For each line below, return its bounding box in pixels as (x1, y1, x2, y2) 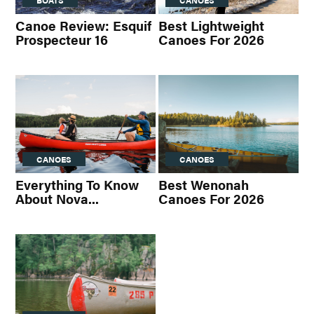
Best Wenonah (158, 175, 249, 195)
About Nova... (15, 189, 99, 209)
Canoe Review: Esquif (15, 16, 151, 36)
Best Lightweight (158, 16, 264, 36)
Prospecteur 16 (15, 30, 108, 50)
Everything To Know (15, 175, 139, 195)
